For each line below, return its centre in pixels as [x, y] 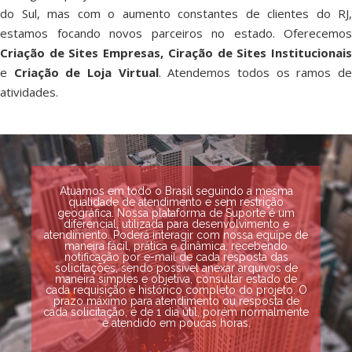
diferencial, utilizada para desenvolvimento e [176, 224]
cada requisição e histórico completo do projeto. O [176, 290]
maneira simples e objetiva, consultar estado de [176, 279]
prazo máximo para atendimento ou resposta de [176, 301]
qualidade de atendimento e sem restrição [176, 202]
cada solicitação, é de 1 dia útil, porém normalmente [176, 312]
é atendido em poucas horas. [176, 323]
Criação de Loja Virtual [83, 72]
